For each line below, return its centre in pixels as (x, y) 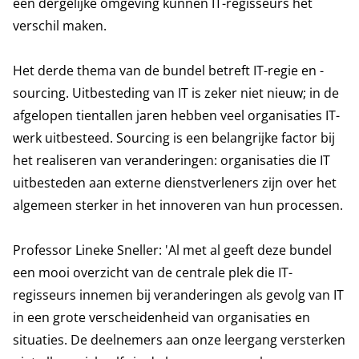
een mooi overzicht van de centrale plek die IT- (153, 272)
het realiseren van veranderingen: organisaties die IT (171, 160)
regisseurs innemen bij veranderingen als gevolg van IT (178, 295)
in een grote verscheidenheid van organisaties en (161, 317)
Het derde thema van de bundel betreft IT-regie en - (168, 71)
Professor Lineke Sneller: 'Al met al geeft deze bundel (172, 250)
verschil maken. (60, 26)
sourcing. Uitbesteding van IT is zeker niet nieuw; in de (176, 93)
